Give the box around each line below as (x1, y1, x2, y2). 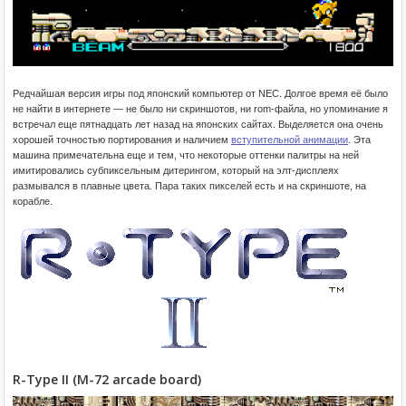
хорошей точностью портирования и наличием (13, 133, 231, 145)
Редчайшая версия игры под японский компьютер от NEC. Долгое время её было (13, 87, 388, 99)
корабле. (13, 195, 53, 207)
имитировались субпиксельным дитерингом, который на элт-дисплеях (13, 164, 339, 176)
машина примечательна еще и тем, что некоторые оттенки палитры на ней (13, 149, 359, 160)
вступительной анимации (231, 133, 348, 145)
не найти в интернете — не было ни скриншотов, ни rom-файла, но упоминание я (13, 102, 388, 114)
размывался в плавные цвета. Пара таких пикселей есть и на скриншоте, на (13, 179, 366, 191)
